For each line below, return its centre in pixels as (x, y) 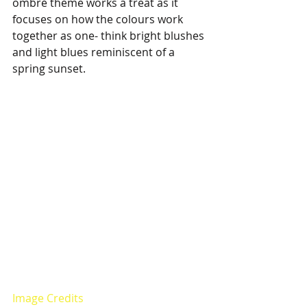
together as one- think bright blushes (110, 36)
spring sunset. (49, 69)
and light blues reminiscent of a (95, 52)
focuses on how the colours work (99, 19)
